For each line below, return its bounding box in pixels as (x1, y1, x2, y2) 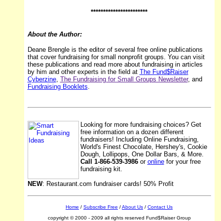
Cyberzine (27, 75, 56, 83)
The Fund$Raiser (139, 68, 188, 76)
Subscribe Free (83, 204, 118, 210)
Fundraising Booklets (27, 83, 88, 91)
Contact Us (147, 204, 173, 210)
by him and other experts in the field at (27, 68, 140, 76)
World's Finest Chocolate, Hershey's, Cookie (80, 143, 207, 151)
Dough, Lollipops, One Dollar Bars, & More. (80, 150, 204, 158)
